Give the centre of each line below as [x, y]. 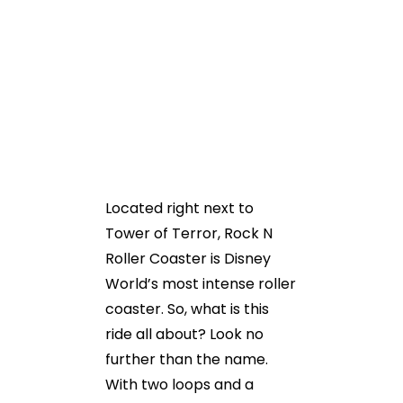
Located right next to [179, 208]
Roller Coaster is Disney [188, 259]
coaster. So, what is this [187, 309]
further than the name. [187, 359]
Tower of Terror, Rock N [189, 233]
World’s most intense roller [201, 284]
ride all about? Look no [184, 334]
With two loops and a [179, 385]
